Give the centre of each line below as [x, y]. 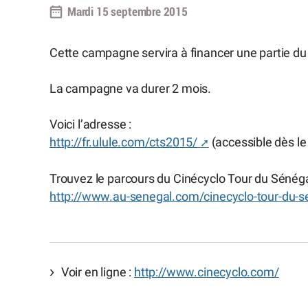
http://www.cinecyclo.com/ [207, 272]
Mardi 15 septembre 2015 [128, 12]
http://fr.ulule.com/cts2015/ [124, 143]
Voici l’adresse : [91, 125]
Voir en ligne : [98, 272]
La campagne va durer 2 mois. [131, 88]
